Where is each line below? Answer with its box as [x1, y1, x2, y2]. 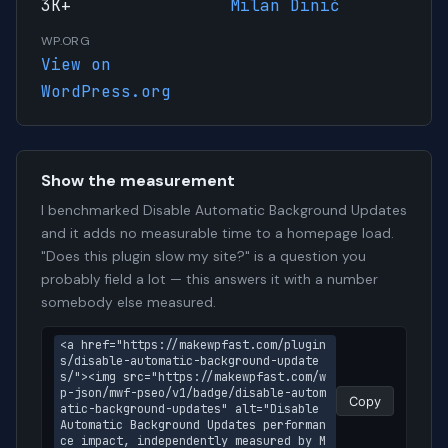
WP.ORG [41, 33, 91, 50]
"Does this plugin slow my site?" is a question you [41, 248, 366, 266]
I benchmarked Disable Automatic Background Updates [41, 202, 407, 220]
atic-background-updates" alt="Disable [60, 401, 319, 418]
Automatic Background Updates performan [60, 417, 326, 434]
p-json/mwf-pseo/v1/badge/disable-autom [60, 385, 326, 402]
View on [41, 54, 111, 76]
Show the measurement [41, 170, 235, 192]
